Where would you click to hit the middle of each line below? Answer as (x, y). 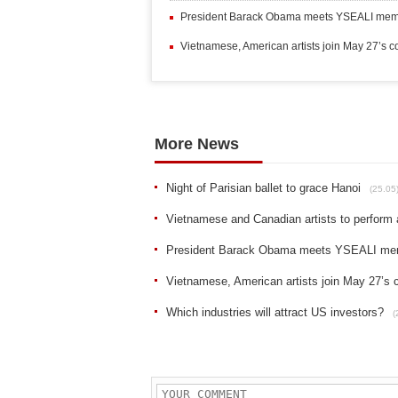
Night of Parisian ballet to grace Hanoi (263, 188)
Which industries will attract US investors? (275, 313)
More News (197, 144)
